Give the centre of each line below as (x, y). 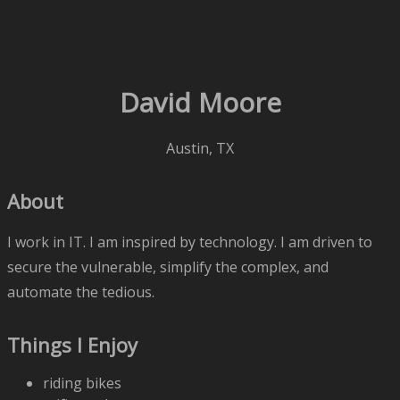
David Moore (200, 103)
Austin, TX (200, 149)
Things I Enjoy (72, 344)
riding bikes (82, 383)
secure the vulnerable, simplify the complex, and (168, 267)
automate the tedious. (81, 292)
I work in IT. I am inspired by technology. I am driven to (190, 242)
